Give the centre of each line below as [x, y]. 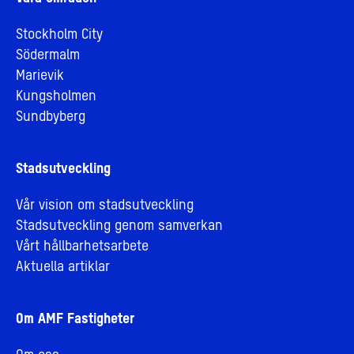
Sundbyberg [51, 117]
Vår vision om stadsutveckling [105, 205]
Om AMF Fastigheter [75, 319]
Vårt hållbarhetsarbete [82, 246]
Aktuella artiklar [63, 267]
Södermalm [48, 55]
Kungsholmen [56, 96]
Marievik [40, 75]
